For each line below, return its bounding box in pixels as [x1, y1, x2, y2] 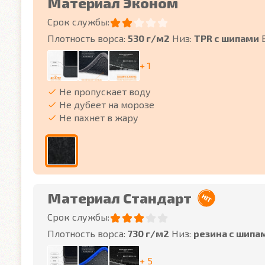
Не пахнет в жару [59, 112, 138, 123]
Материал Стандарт [47, 189, 192, 206]
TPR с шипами [194, 33, 259, 44]
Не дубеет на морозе [59, 99, 154, 110]
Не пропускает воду [59, 86, 151, 97]
